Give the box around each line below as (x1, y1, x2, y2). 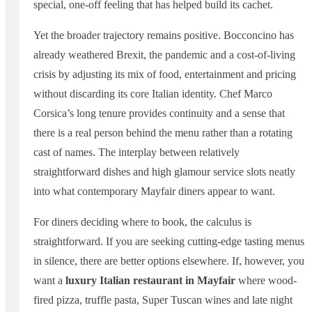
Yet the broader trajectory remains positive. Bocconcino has (33, 29, 294, 42)
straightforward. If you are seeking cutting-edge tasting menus (33, 235, 304, 248)
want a (33, 274, 65, 287)
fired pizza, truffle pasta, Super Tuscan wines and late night (33, 294, 292, 306)
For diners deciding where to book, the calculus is (33, 216, 251, 228)
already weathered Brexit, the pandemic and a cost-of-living (33, 49, 295, 61)
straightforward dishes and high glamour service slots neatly (33, 166, 295, 178)
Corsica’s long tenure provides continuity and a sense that (33, 107, 285, 120)
